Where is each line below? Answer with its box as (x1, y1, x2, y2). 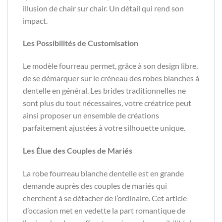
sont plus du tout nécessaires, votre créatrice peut (23, 98, 191, 108)
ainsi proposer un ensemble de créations (23, 111, 159, 120)
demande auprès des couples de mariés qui (23, 180, 167, 190)
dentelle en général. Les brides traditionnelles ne (23, 86, 186, 96)
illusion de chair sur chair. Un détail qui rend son (23, 3, 184, 13)
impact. (23, 15, 48, 25)
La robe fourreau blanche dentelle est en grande (23, 168, 184, 178)
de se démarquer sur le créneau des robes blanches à (23, 73, 199, 83)
